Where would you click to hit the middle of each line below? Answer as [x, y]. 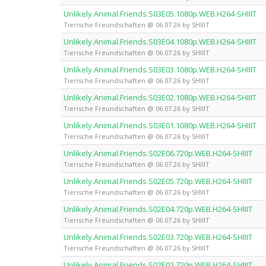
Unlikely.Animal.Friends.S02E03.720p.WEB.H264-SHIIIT [158, 237]
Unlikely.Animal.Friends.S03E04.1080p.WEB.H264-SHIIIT [160, 41]
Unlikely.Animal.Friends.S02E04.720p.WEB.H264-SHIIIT [158, 209]
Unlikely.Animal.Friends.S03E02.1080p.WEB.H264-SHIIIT [160, 97]
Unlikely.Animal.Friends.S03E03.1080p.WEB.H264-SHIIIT [160, 69]
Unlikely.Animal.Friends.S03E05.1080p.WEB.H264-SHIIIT [160, 13]
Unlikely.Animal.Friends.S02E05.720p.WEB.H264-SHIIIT [158, 181]
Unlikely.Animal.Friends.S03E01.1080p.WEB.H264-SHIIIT [160, 125]
